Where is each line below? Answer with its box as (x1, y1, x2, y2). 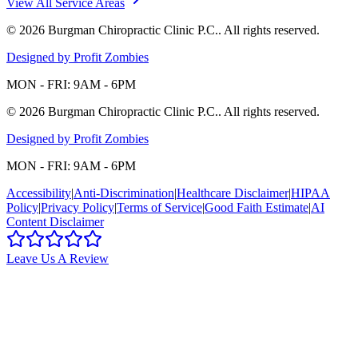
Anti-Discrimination (74, 185, 174, 200)
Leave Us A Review (6, 251, 109, 265)
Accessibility (6, 185, 71, 200)
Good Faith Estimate (205, 200, 308, 214)
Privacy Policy (41, 200, 114, 214)
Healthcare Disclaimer (177, 185, 288, 200)
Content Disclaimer (6, 214, 104, 229)
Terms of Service (117, 200, 202, 214)
